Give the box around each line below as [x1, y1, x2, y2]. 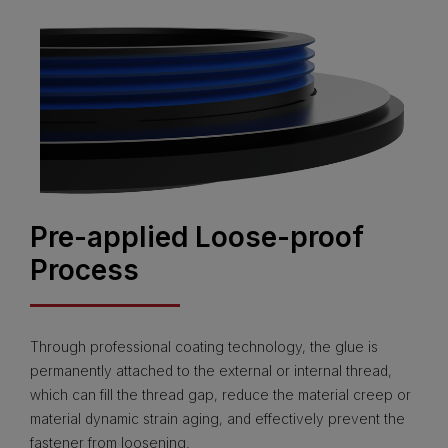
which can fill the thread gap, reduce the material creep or [30, 386, 411, 404]
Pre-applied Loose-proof [30, 220, 364, 255]
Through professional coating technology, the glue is [30, 338, 378, 356]
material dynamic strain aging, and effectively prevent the [30, 410, 405, 428]
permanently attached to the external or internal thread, [30, 362, 392, 380]
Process [30, 253, 139, 288]
